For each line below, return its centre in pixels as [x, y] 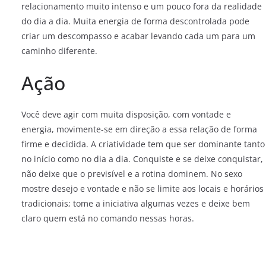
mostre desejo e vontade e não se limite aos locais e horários [142, 189]
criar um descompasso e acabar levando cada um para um [138, 36]
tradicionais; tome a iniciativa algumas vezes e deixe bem [136, 203]
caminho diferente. [59, 51]
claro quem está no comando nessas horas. [108, 218]
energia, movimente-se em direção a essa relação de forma [139, 129]
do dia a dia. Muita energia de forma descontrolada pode [135, 21]
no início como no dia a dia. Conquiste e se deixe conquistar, [142, 159]
